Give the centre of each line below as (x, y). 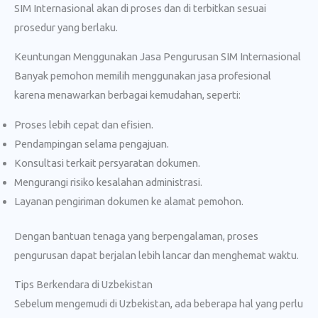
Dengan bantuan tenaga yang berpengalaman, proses (136, 236)
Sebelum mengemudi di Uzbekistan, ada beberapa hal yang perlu (159, 304)
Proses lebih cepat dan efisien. (84, 124)
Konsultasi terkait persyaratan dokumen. (107, 163)
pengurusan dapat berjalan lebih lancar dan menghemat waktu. (157, 255)
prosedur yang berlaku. (66, 27)
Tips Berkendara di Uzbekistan (83, 285)
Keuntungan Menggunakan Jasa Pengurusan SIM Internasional (158, 57)
